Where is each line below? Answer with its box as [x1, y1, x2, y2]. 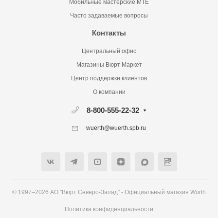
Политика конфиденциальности [65, 206, 153, 213]
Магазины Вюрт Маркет [76, 61, 142, 69]
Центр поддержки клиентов [71, 75, 147, 82]
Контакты [92, 29, 126, 37]
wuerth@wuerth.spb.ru [86, 125, 146, 132]
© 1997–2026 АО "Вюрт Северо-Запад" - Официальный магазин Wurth [12, 189, 206, 196]
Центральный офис [82, 48, 136, 55]
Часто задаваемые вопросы [70, 12, 148, 19]
